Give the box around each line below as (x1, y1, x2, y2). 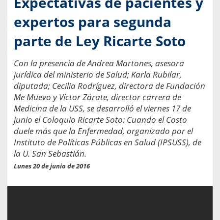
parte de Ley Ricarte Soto (14, 31, 186, 50)
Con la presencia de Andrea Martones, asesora (14, 57, 184, 69)
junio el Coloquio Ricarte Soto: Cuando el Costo (14, 113, 187, 125)
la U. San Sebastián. (14, 147, 86, 159)
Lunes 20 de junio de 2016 (14, 161, 90, 170)
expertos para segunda (14, 12, 171, 31)
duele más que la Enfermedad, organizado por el (14, 125, 193, 137)
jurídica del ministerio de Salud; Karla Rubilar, (14, 68, 182, 80)
